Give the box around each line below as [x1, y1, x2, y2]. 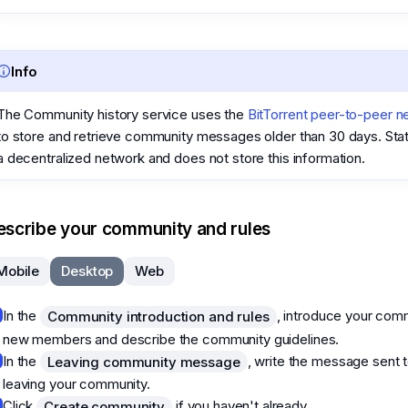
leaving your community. [3, 375, 150, 393]
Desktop [61, 262, 114, 280]
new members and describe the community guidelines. [3, 330, 340, 348]
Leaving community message [47, 352, 240, 371]
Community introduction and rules [47, 308, 270, 325]
